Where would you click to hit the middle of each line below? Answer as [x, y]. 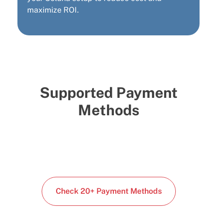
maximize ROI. [53, 10]
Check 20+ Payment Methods [108, 191]
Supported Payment [108, 93]
